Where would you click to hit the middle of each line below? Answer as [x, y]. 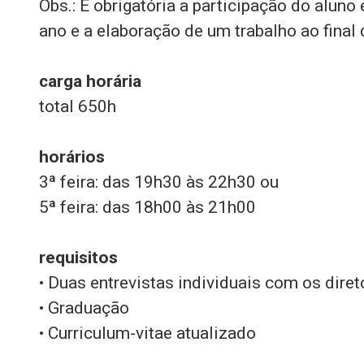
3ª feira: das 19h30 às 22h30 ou [159, 182]
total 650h [78, 106]
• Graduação [84, 308]
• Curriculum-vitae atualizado [147, 333]
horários [72, 157]
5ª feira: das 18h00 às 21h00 [147, 207]
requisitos [78, 258]
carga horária [90, 81]
